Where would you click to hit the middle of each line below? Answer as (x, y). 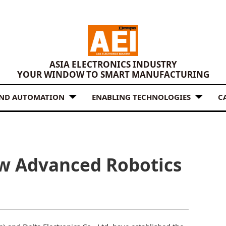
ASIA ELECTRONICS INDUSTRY (113, 65)
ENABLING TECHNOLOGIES (141, 97)
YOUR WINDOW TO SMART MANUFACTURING (113, 75)
